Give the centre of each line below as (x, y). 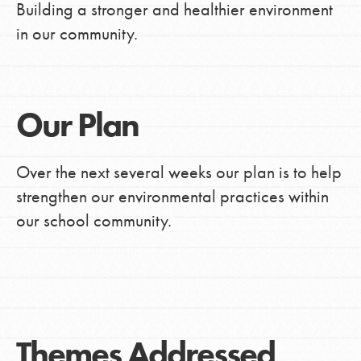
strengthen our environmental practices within (172, 196)
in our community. (77, 33)
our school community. (93, 220)
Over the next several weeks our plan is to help (178, 172)
